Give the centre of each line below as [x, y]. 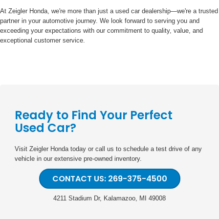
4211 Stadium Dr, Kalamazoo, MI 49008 [109, 198]
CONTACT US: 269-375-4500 [109, 179]
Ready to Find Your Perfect [94, 115]
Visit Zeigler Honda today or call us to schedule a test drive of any [108, 149]
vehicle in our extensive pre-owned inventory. [78, 159]
